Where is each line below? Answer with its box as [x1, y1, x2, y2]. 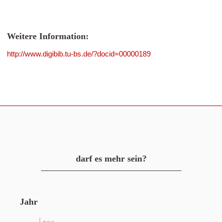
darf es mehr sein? [75, 154, 147, 164]
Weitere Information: [7, 31, 89, 41]
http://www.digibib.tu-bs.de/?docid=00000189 [7, 50, 151, 58]
